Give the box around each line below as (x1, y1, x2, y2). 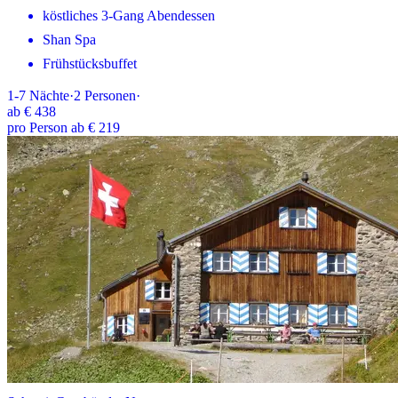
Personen (84, 88, 136, 104)
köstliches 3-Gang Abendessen (43, 8, 215, 24)
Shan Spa (43, 32, 96, 48)
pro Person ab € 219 (7, 120, 120, 136)
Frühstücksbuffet (43, 56, 137, 72)
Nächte (29, 88, 69, 104)
